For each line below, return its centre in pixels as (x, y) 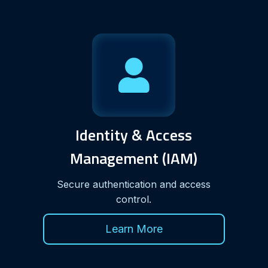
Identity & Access (134, 135)
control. (134, 199)
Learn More (134, 229)
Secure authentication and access (134, 184)
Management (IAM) (134, 158)
